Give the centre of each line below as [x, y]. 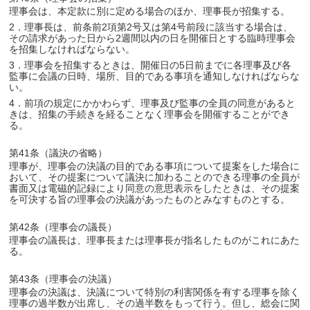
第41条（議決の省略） [58, 153]
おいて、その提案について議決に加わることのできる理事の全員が [155, 177]
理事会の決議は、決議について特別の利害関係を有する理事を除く [155, 292]
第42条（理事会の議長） [63, 227]
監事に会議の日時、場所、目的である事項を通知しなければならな [155, 76]
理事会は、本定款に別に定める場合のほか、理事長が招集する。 [150, 11]
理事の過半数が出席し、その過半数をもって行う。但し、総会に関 [155, 303]
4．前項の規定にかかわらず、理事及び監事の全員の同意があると [153, 103]
